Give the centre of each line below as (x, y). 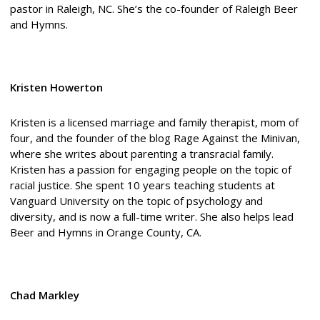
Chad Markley (44, 295)
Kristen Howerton (56, 87)
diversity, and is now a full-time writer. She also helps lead (151, 216)
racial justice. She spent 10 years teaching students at (142, 185)
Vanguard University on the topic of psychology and (136, 200)
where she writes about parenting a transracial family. (141, 153)
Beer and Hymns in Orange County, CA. (105, 232)
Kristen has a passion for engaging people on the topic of (150, 169)
